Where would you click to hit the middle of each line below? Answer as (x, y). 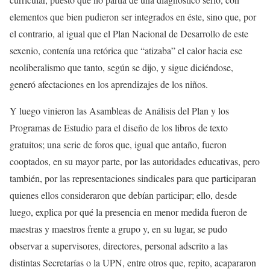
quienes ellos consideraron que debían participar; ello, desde (123, 195)
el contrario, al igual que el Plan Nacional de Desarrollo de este (129, 33)
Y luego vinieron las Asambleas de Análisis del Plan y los (119, 110)
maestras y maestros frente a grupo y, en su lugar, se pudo (118, 228)
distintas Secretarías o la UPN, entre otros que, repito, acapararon (133, 262)
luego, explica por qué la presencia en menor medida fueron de (128, 212)
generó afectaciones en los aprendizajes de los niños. (109, 84)
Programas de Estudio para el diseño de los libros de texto (119, 127)
